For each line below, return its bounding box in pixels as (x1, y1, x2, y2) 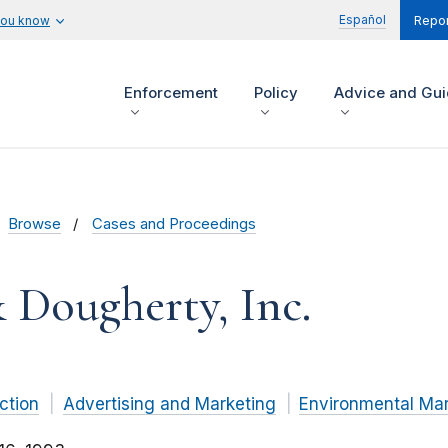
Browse (7, 215, 61, 234)
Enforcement (124, 83, 218, 103)
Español (339, 12, 386, 27)
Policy (254, 83, 298, 103)
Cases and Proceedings (92, 215, 257, 234)
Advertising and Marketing (62, 394, 276, 415)
